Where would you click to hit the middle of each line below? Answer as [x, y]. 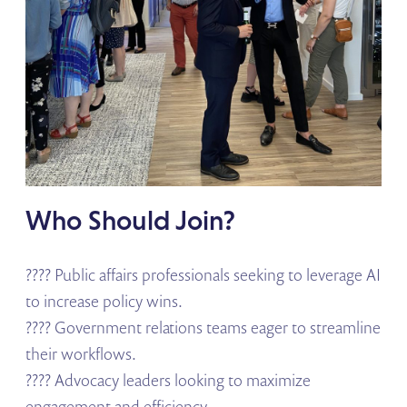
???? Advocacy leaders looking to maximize [169, 380]
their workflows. [81, 354]
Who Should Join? [131, 219]
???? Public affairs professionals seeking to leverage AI [203, 275]
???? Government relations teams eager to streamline [203, 328]
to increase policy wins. [106, 301]
